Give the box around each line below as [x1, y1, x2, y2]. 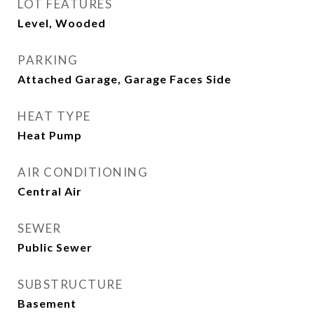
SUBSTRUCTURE [18, 277, 123, 292]
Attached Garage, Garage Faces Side [18, 72, 231, 86]
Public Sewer [18, 240, 93, 254]
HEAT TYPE [18, 109, 91, 123]
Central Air [18, 184, 82, 198]
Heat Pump [18, 128, 82, 142]
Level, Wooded [18, 16, 106, 29]
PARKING [18, 53, 78, 67]
